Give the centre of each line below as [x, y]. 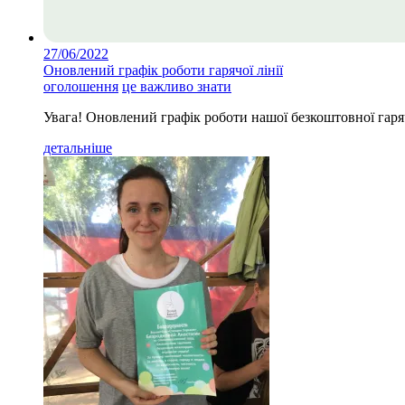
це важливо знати [177, 86]
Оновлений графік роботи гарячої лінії [163, 70]
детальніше [78, 147]
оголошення [81, 86]
